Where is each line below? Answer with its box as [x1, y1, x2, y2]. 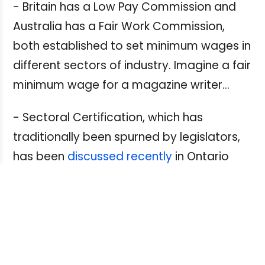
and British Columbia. [13, 167, 130, 184]
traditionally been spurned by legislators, [13, 128, 240, 145]
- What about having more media [13, 232, 202, 249]
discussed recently [67, 148, 172, 164]
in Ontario [172, 148, 229, 164]
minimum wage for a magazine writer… [13, 76, 230, 93]
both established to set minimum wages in [13, 37, 251, 54]
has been [13, 148, 67, 164]
